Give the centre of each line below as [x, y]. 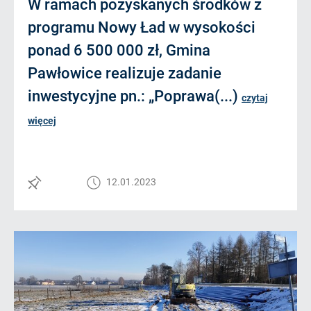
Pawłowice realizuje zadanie [125, 73]
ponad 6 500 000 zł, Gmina [119, 50]
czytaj [255, 98]
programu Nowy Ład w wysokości [142, 27]
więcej [42, 121]
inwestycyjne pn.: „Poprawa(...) [135, 96]
